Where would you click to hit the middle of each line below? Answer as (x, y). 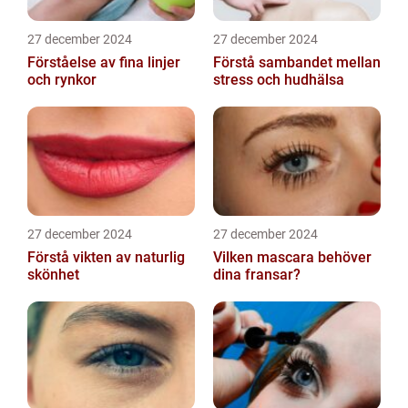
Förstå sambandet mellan (297, 62)
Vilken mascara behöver (292, 257)
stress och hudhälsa (279, 80)
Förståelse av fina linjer (104, 62)
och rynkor (62, 80)
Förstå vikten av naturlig (106, 257)
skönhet (53, 275)
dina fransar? (257, 275)
